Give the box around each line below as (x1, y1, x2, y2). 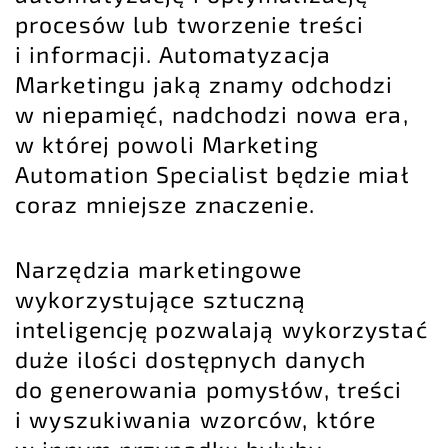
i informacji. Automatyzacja (15, 39, 331, 68)
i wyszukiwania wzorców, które (15, 405, 377, 434)
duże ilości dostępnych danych (15, 345, 367, 374)
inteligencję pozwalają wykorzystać (15, 315, 428, 344)
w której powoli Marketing (15, 129, 319, 158)
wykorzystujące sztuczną (15, 285, 307, 314)
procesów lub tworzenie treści (15, 9, 365, 38)
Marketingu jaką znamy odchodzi (15, 69, 394, 98)
